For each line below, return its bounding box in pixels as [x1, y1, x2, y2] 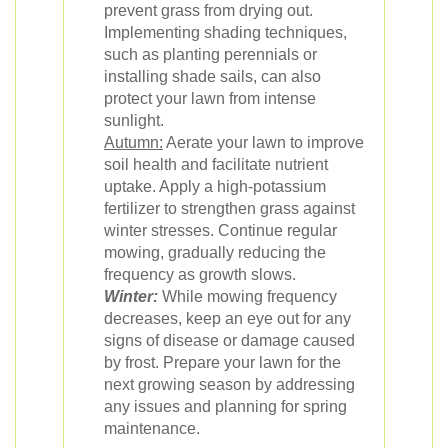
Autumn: [104, 134, 163, 151]
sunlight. [104, 112, 164, 129]
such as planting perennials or [104, 46, 317, 63]
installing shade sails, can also [104, 68, 321, 85]
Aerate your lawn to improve [163, 134, 364, 151]
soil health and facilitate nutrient [104, 156, 328, 173]
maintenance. [104, 420, 200, 437]
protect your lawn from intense [104, 90, 316, 107]
